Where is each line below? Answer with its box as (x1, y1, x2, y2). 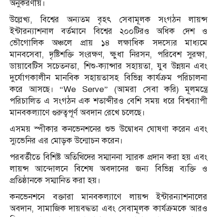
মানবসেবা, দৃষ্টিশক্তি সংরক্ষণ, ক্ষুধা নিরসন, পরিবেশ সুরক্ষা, (10, 49, 207, 60)
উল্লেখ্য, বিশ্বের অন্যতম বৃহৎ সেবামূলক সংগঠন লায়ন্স (10, 15, 207, 25)
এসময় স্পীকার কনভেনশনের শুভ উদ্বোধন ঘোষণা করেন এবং (10, 124, 207, 135)
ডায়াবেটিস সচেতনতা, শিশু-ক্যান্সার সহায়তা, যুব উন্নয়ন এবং (10, 61, 207, 72)
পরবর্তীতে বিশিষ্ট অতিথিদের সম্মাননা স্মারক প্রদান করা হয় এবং (10, 152, 207, 163)
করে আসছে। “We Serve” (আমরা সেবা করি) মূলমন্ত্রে (10, 84, 207, 95)
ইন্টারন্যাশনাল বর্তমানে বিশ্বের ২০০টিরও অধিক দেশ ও (10, 26, 207, 37)
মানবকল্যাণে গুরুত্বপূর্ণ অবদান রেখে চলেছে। (10, 108, 145, 118)
